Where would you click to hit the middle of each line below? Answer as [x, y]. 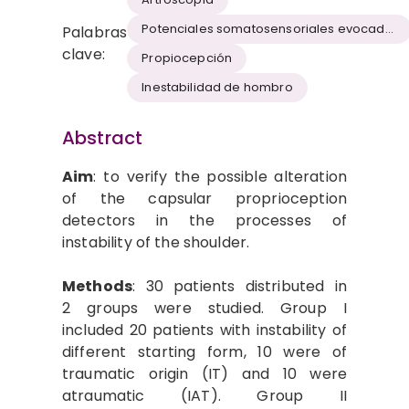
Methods [98, 286]
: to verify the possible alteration [220, 176]
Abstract [103, 137]
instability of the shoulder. [156, 242]
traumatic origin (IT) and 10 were [204, 373]
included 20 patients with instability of [204, 330]
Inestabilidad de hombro [217, 88]
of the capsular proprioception [204, 198]
